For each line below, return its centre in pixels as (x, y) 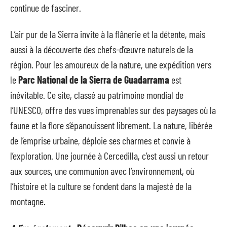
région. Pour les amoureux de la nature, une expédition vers (111, 64)
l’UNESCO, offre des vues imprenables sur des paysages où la (113, 110)
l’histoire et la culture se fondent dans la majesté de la (101, 186)
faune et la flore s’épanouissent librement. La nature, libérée (111, 125)
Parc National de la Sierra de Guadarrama (94, 80)
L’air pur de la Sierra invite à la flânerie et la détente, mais (108, 34)
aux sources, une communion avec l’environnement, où (102, 171)
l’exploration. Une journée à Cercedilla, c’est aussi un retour (109, 156)
